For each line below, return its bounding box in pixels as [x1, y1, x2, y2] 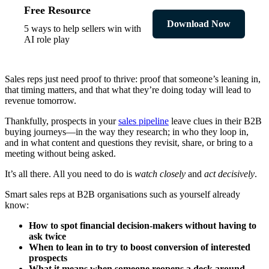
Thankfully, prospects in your [5, 116, 118, 127]
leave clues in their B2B [169, 116, 262, 127]
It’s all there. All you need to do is [5, 169, 134, 180]
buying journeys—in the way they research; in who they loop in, [5, 127, 249, 138]
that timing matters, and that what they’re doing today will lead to [5, 85, 251, 95]
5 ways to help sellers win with [24, 23, 141, 34]
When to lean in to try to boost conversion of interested [29, 242, 250, 253]
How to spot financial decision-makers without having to [29, 220, 256, 231]
